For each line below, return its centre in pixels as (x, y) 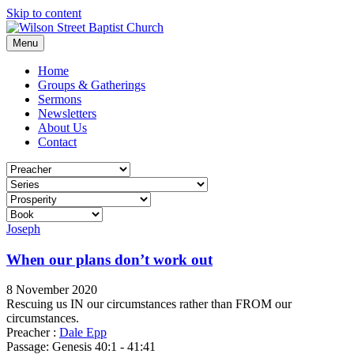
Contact (57, 142)
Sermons (60, 99)
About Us (62, 128)
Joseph (23, 229)
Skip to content (44, 13)
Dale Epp (83, 333)
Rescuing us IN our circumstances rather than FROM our (149, 304)
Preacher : (31, 333)
